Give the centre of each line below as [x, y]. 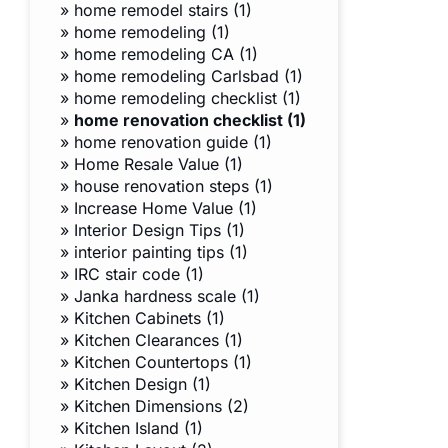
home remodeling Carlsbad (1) [188, 76]
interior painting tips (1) [161, 252]
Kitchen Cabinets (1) [149, 318]
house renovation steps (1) [173, 186]
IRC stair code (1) [139, 274]
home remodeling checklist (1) [187, 98]
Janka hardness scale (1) [167, 296]
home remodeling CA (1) [166, 54]
